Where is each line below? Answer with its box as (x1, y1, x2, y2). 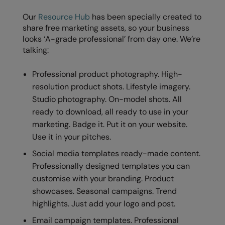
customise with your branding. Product (32, 173, 174, 184)
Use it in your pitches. (32, 131, 111, 142)
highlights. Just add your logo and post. (32, 198, 176, 209)
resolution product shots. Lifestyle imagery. (32, 81, 191, 92)
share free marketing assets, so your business (23, 22, 189, 33)
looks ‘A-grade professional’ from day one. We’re (23, 33, 200, 44)
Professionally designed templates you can (32, 160, 190, 171)
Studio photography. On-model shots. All (32, 93, 182, 104)
